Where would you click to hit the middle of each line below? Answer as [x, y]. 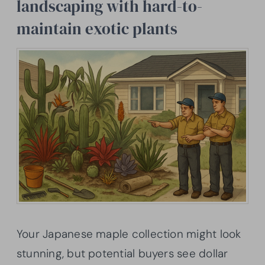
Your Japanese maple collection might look [129, 234]
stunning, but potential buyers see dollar [122, 253]
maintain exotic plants [97, 28]
